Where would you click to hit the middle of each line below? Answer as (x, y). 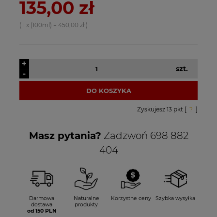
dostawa (42, 205)
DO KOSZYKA (108, 91)
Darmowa (42, 199)
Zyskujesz (152, 109)
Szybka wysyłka (175, 199)
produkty (86, 205)
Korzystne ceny (131, 199)
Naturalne (86, 199)
